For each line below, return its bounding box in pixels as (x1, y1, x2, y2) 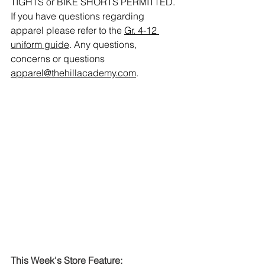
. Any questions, (69, 38, 139, 51)
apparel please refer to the (11, 24, 124, 37)
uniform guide (11, 38, 69, 51)
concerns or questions (11, 53, 107, 65)
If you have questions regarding (11, 10, 147, 22)
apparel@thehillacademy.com (11, 67, 136, 79)
